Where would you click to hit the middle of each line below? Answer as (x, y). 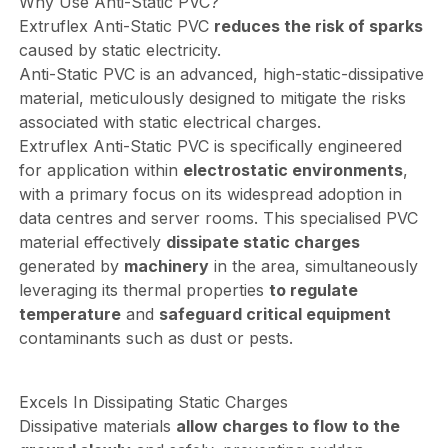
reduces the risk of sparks (318, 25)
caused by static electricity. (119, 49)
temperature (69, 313)
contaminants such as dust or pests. (155, 337)
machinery (166, 265)
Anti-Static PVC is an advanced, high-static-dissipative (221, 73)
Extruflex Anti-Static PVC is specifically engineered (210, 145)
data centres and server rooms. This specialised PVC (218, 217)
